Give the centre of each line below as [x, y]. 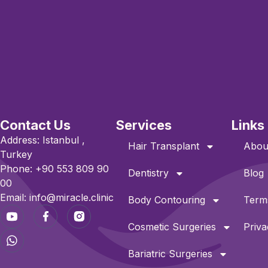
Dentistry [148, 173]
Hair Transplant [163, 146]
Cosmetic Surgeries [172, 227]
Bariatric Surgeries [170, 254]
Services [144, 125]
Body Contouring [166, 200]
